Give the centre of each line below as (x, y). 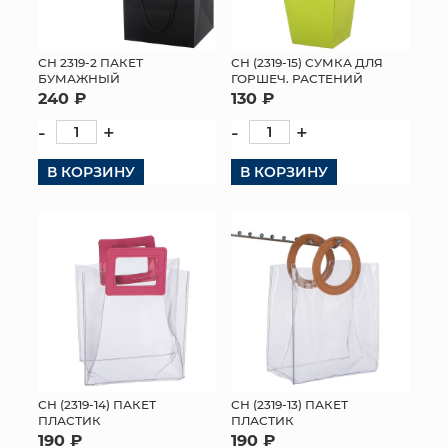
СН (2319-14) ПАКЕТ (97, 404)
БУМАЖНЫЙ (79, 78)
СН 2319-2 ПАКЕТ (90, 62)
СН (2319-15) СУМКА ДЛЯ (307, 62)
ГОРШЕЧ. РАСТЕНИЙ (297, 78)
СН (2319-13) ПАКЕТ (289, 404)
